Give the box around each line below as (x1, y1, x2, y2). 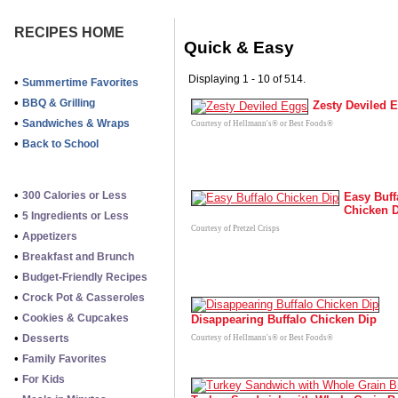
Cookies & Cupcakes (22, 312, 129, 324)
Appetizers (22, 230, 77, 243)
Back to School (22, 138, 99, 150)
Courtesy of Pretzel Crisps (191, 224, 280, 233)
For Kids (22, 373, 65, 386)
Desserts (22, 332, 69, 345)
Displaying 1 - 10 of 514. (188, 73, 306, 85)
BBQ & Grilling (22, 97, 95, 109)
